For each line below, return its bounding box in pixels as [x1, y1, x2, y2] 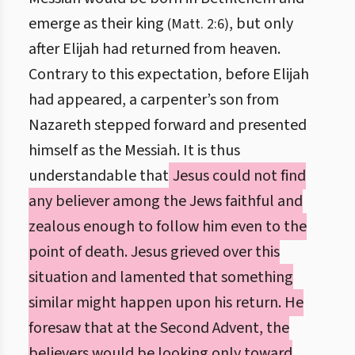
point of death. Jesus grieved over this [29, 241, 280, 263]
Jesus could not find [170, 165, 306, 187]
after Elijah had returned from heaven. [29, 38, 281, 60]
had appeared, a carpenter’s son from [29, 89, 279, 111]
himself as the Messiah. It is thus [29, 139, 240, 162]
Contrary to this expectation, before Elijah [29, 63, 309, 86]
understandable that [29, 165, 169, 187]
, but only [229, 13, 293, 35]
